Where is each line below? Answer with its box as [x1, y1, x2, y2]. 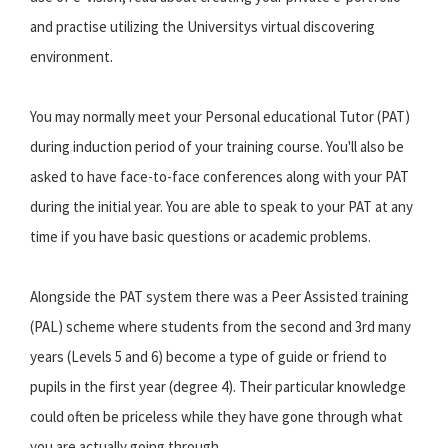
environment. [30, 47, 113, 67]
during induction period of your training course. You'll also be [30, 137, 404, 157]
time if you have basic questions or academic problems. [30, 227, 371, 247]
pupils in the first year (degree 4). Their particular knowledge [30, 377, 406, 397]
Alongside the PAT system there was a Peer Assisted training [30, 287, 409, 307]
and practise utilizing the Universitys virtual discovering [30, 17, 375, 37]
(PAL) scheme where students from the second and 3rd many [30, 317, 411, 337]
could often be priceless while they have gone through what [30, 407, 403, 427]
